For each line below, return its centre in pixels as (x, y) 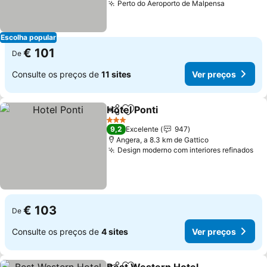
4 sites (115, 231)
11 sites (116, 74)
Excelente (142, 129)
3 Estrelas (123, 124)
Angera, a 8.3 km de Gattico (163, 140)
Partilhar (124, 115)
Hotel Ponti (133, 110)
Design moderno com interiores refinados (186, 150)
